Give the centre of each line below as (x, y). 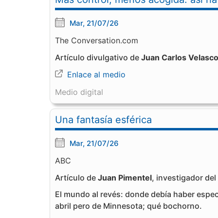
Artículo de (76, 178)
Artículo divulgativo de (98, 57)
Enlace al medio (96, 74)
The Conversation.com (97, 40)
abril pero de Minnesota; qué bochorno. (128, 206)
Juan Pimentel (125, 178)
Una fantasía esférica (103, 120)
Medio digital (79, 92)
